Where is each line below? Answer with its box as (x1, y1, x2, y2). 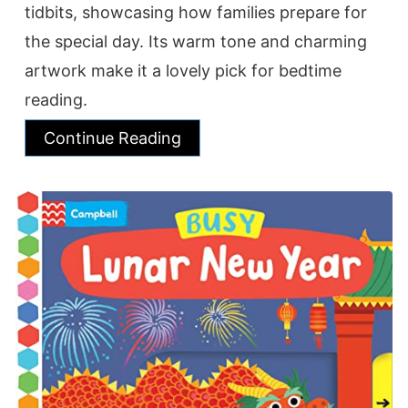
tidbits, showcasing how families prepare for (25, 3, 367, 23)
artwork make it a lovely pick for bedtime (25, 61, 342, 81)
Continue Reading (44, 128, 181, 148)
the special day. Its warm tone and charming (25, 32, 367, 52)
